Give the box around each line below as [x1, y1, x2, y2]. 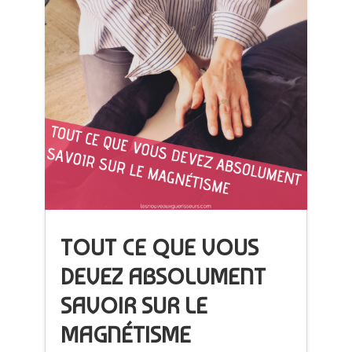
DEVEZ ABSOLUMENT [60, 262, 266, 290]
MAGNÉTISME [60, 321, 192, 348]
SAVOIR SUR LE [60, 291, 208, 319]
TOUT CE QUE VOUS [60, 233, 259, 261]
